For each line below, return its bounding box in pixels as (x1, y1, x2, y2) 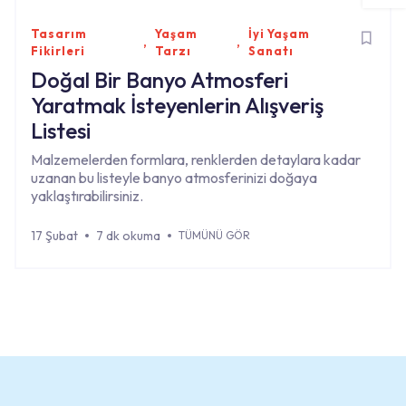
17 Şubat (31, 227, 78, 244)
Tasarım (31, 25, 87, 41)
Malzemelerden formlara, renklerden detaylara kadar (31, 150, 361, 169)
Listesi (31, 116, 91, 144)
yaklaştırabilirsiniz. (31, 186, 143, 205)
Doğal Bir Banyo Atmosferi (31, 65, 288, 93)
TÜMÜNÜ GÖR (179, 228, 250, 243)
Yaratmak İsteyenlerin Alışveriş (31, 91, 324, 119)
